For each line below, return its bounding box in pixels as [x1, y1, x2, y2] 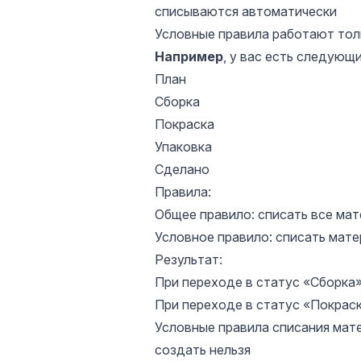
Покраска [155, 116, 214, 132]
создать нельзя [155, 342, 251, 358]
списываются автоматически [155, 3, 337, 19]
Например [155, 48, 223, 64]
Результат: [155, 251, 222, 268]
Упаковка [155, 139, 212, 155]
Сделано [155, 161, 210, 177]
